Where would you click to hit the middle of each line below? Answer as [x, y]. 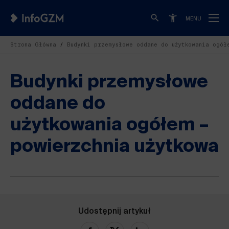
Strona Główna [33, 45]
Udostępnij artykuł [114, 212]
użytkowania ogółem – [109, 125]
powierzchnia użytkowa [114, 147]
